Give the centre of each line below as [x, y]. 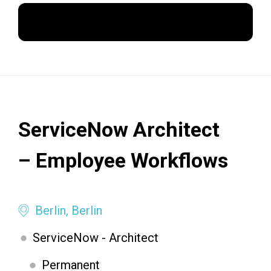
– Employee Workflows [123, 160]
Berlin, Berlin [69, 210]
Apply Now [135, 22]
